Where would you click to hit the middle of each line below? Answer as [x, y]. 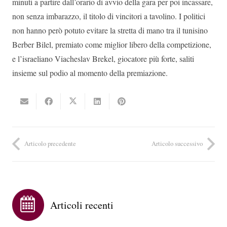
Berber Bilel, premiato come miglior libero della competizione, [112, 44]
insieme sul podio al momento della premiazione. [90, 73]
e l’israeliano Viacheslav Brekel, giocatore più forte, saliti [103, 59]
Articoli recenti [82, 205]
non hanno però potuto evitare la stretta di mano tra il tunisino [110, 30]
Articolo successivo [177, 144]
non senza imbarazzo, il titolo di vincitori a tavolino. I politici [109, 16]
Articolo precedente [50, 144]
